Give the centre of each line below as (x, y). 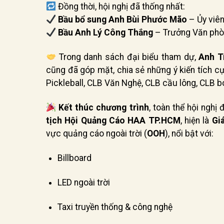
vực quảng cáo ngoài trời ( (96, 133)
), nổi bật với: (189, 133)
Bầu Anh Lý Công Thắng (106, 33)
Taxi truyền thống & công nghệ (115, 207)
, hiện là (196, 120)
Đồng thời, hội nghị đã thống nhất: (121, 7)
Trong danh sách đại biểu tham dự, (127, 57)
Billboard (74, 158)
